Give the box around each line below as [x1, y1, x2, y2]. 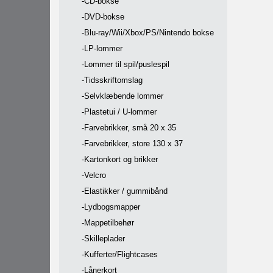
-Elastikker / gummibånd [82, 186, 168, 196]
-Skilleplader [82, 234, 125, 243]
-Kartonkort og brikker [82, 155, 158, 164]
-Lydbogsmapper [82, 202, 140, 211]
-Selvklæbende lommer [82, 91, 163, 101]
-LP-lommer [82, 44, 122, 53]
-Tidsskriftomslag [82, 76, 143, 85]
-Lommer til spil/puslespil [82, 60, 169, 69]
